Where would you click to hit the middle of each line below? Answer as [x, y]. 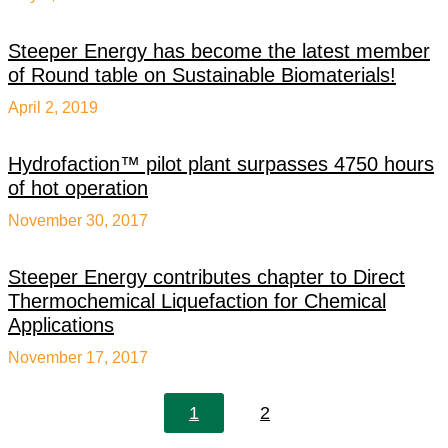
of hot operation [78, 188]
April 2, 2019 [53, 107]
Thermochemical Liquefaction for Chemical [197, 301]
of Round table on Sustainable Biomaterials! [202, 75]
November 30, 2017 [78, 220]
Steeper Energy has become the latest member [219, 51]
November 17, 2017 [78, 357]
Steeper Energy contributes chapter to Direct [206, 277]
